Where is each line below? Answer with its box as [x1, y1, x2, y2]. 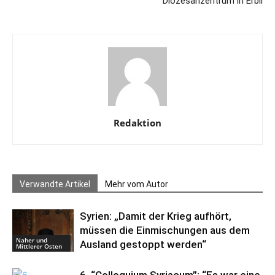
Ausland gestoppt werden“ [80, 238, 206, 250]
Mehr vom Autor [105, 179, 168, 189]
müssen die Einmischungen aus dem [80, 224, 250, 236]
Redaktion [114, 117, 161, 129]
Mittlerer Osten [16, 241, 62, 250]
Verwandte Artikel [20, 179, 90, 189]
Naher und [16, 235, 47, 244]
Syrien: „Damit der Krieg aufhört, [80, 210, 231, 222]
